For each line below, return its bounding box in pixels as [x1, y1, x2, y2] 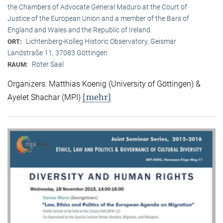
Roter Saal [32, 60, 64, 68]
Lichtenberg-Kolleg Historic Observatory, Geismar [26, 37, 176, 45]
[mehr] [83, 92, 111, 102]
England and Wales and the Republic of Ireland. [7, 25, 152, 34]
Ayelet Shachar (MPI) [7, 92, 83, 102]
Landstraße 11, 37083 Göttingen [7, 48, 108, 57]
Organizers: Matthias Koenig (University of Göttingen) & [7, 79, 201, 89]
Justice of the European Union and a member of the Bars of [7, 14, 189, 22]
